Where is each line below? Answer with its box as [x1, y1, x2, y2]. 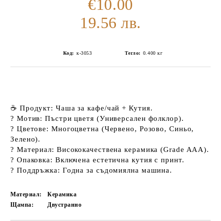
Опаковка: [16, 156, 53, 164]
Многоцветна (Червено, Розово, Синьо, [49, 125, 194, 133]
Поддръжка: [16, 166, 60, 174]
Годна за [60, 166, 96, 174]
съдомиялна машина [96, 166, 170, 174]
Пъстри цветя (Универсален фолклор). [42, 114, 184, 122]
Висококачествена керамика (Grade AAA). [54, 146, 210, 153]
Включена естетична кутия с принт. [55, 156, 184, 164]
